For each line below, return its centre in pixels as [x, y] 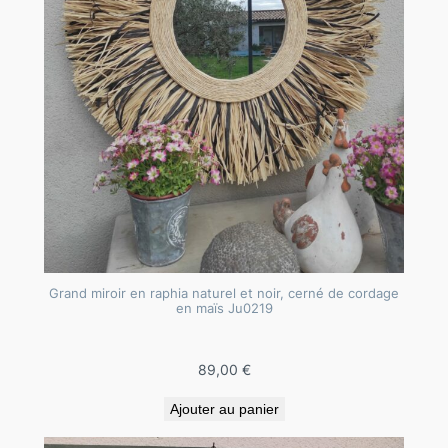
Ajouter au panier [224, 409]
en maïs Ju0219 [224, 308]
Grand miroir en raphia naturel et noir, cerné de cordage [224, 293]
